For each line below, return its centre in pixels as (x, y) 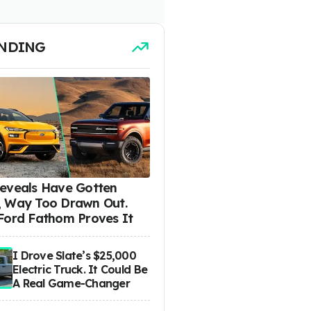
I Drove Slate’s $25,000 (74, 255)
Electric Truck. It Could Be (80, 269)
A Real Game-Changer (71, 283)
